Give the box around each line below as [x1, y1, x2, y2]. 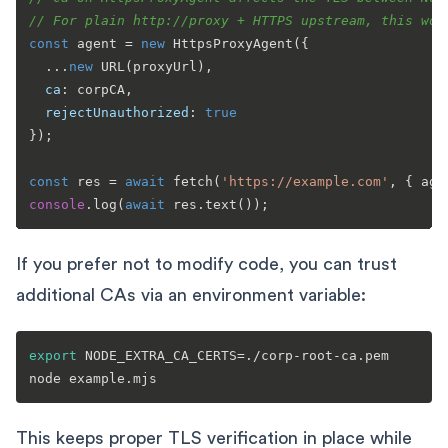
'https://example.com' [221, 173, 389, 189]
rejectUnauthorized [45, 104, 189, 120]
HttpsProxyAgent [173, 35, 293, 51]
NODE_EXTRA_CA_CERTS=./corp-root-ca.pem [77, 347, 389, 363]
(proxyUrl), [125, 58, 213, 74]
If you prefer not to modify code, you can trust [16, 254, 397, 273]
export [29, 347, 77, 363]
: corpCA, [61, 81, 133, 97]
